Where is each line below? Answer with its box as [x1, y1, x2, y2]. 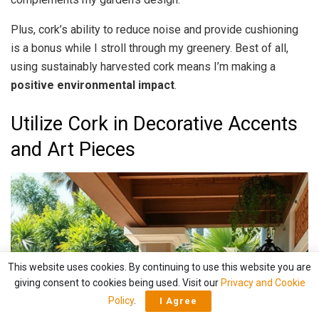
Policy [108, 295, 134, 306]
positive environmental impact [11, 78, 174, 93]
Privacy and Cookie [220, 277, 305, 288]
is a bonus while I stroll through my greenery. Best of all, [11, 41, 288, 56]
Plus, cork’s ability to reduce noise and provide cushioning [11, 23, 298, 37]
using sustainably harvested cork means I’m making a [11, 60, 276, 74]
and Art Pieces [11, 137, 135, 161]
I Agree [159, 296, 197, 306]
